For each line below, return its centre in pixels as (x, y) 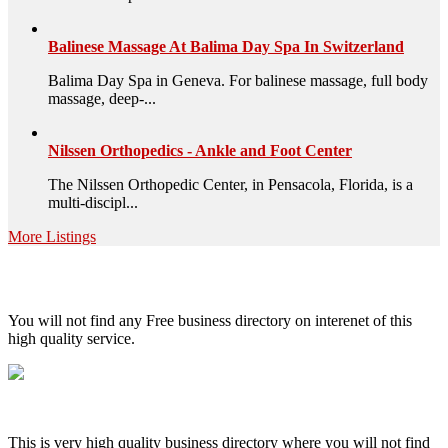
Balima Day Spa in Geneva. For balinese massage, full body (238, 80)
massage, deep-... (102, 98)
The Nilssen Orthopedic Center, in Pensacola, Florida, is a (230, 184)
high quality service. (71, 339)
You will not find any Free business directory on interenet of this (210, 321)
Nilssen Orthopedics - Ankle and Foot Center (200, 150)
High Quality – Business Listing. (173, 278)
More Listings (52, 236)
